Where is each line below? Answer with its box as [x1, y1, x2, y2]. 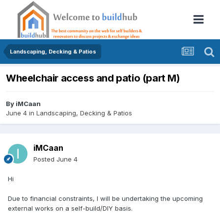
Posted [33, 155, 56, 164]
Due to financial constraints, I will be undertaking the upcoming [8, 194, 203, 203]
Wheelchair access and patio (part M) [6, 72, 180, 84]
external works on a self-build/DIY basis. [8, 204, 135, 213]
